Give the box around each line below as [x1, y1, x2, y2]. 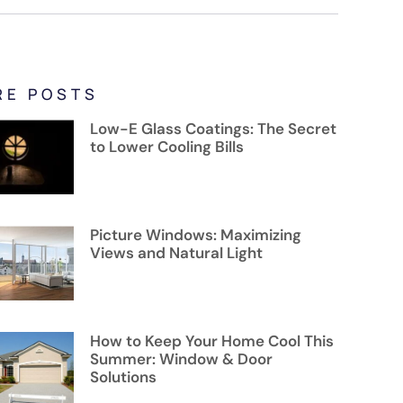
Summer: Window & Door [90, 349, 273, 370]
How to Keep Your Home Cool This [90, 331, 334, 352]
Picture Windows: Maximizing [90, 225, 301, 246]
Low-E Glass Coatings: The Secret [90, 119, 336, 139]
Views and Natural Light [90, 243, 263, 264]
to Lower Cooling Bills [90, 137, 244, 157]
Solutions [90, 367, 157, 388]
